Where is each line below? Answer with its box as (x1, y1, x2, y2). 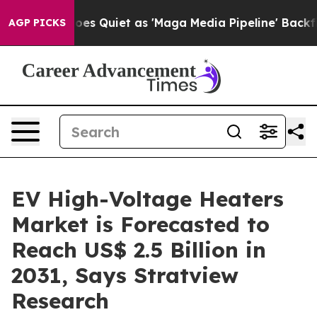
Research (11, 287, 109, 314)
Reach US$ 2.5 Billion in (11, 236, 266, 263)
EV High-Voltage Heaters (11, 185, 284, 212)
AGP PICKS (8, 16, 66, 29)
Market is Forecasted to (11, 211, 270, 238)
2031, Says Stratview (11, 262, 238, 289)
